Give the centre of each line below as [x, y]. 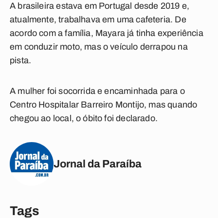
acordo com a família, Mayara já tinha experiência [107, 33]
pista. [21, 60]
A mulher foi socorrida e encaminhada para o [97, 91]
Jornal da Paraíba [98, 164]
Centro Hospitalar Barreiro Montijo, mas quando [104, 105]
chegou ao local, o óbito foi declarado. [84, 118]
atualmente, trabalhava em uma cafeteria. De [98, 19]
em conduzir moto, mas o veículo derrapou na [99, 47]
